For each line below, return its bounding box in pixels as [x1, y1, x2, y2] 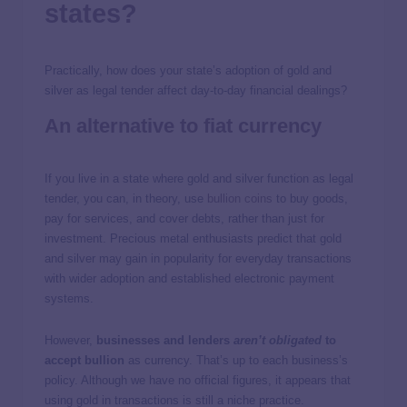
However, [45, 333, 96, 348]
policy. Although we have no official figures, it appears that [45, 373, 351, 388]
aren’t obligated [233, 333, 322, 348]
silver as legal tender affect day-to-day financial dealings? [45, 84, 347, 98]
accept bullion [45, 353, 124, 368]
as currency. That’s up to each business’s [124, 353, 348, 368]
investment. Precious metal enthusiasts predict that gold [45, 232, 342, 246]
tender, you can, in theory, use [45, 192, 207, 206]
